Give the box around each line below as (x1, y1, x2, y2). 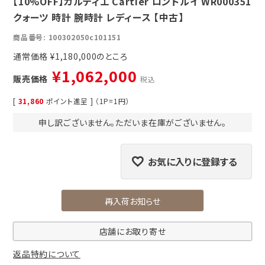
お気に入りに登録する (147, 154, 237, 169)
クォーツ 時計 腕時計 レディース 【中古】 (13, 10, 184, 25)
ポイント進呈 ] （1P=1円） (46, 96, 130, 106)
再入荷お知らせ (105, 195, 160, 208)
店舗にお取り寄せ (99, 225, 166, 237)
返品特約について (13, 247, 80, 260)
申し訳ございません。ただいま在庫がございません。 (38, 117, 227, 129)
